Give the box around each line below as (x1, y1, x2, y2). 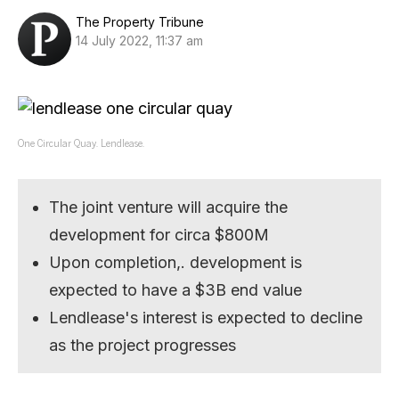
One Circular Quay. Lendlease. (18, 133, 144, 151)
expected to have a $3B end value (49, 280, 303, 299)
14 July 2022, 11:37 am (76, 33, 203, 48)
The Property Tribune (76, 14, 204, 29)
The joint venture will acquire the (49, 197, 289, 216)
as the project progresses (49, 335, 237, 354)
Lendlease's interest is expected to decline (49, 307, 363, 327)
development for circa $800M (49, 224, 270, 244)
